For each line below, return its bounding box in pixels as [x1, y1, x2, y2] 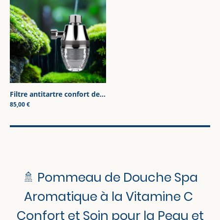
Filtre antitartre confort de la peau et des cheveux [100, 89, 106, 99]
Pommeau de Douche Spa [37, 168, 198, 187]
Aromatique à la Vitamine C [24, 188, 196, 206]
